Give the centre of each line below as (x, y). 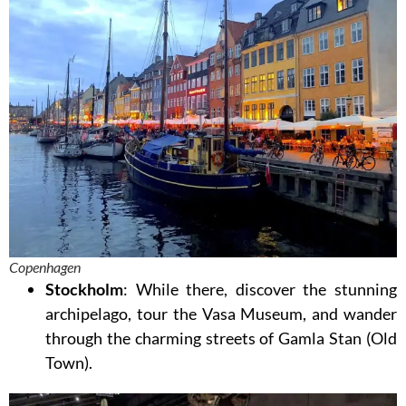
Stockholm (84, 290)
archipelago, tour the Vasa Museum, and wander (221, 314)
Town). (74, 363)
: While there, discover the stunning (260, 290)
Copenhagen (45, 267)
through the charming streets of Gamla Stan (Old (221, 338)
